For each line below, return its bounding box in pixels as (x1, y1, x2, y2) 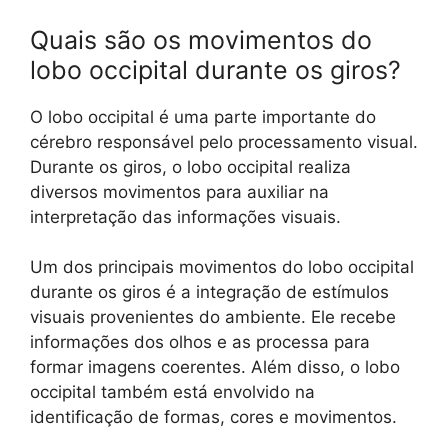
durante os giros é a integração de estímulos (30, 282, 389, 303)
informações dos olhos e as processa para (30, 332, 370, 353)
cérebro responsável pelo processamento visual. (30, 131, 418, 152)
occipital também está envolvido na (30, 382, 315, 403)
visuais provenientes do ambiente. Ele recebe (30, 307, 396, 328)
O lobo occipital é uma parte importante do (30, 106, 376, 127)
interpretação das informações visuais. (30, 206, 341, 227)
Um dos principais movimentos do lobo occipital (30, 257, 414, 278)
